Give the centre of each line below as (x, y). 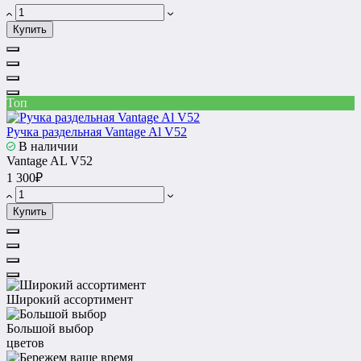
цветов (25, 343)
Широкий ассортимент (70, 300)
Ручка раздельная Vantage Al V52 (97, 132)
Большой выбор (50, 329)
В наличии (47, 147)
